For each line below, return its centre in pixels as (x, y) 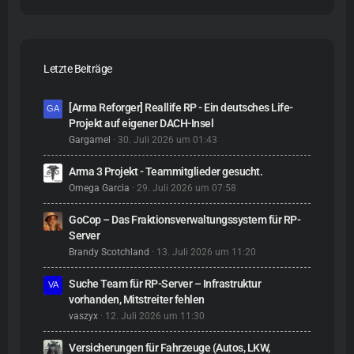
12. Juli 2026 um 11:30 (155, 316)
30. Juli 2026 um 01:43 (168, 140)
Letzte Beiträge (78, 69)
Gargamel (90, 140)
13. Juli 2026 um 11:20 (206, 252)
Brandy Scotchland (109, 252)
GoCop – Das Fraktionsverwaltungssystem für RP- (185, 220)
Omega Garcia (99, 188)
